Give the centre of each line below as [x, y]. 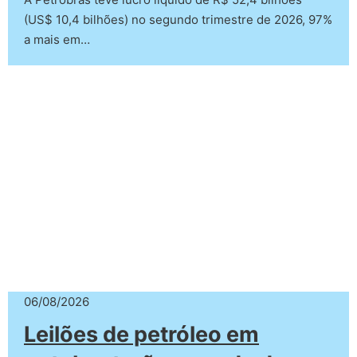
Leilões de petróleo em [141, 334]
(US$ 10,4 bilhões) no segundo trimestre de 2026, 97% [178, 20]
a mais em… [57, 39]
